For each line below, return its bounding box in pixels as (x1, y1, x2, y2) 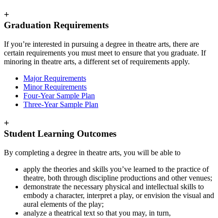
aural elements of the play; (23, 200, 104, 208)
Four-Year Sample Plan (23, 91, 95, 100)
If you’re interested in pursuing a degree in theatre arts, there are (4, 39, 199, 48)
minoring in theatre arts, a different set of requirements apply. (4, 57, 190, 66)
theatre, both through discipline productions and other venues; (23, 173, 212, 182)
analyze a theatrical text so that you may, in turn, (23, 208, 171, 217)
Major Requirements (23, 73, 86, 82)
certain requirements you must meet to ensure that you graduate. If (4, 48, 206, 57)
